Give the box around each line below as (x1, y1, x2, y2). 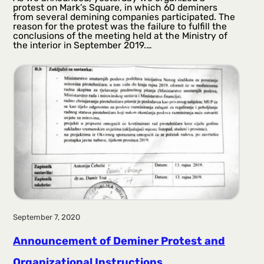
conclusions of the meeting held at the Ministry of (13, 29, 228, 41)
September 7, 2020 (13, 213, 81, 222)
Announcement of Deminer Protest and (13, 235, 226, 248)
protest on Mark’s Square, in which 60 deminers (13, 1, 218, 13)
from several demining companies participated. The (13, 11, 236, 22)
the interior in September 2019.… (13, 39, 153, 51)
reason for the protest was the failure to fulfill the (13, 20, 227, 32)
